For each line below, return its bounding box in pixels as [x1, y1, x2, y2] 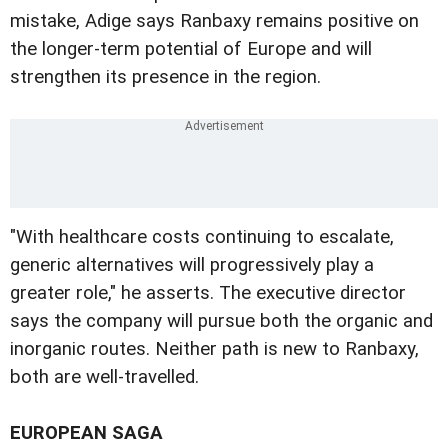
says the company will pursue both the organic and [10, 309, 433, 332]
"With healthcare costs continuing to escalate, [10, 225, 394, 248]
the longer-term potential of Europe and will [10, 37, 372, 60]
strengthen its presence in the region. [10, 65, 321, 88]
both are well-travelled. [10, 365, 199, 388]
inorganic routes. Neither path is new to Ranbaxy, [10, 337, 419, 360]
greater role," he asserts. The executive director [10, 281, 406, 304]
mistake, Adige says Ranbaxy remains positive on [10, 9, 419, 32]
